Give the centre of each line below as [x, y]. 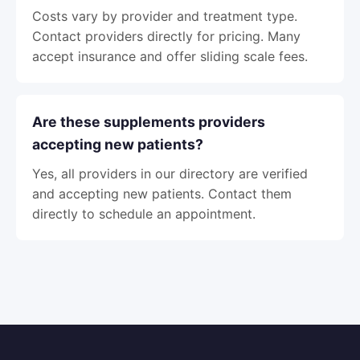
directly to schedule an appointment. [144, 214]
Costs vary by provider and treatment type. [165, 16]
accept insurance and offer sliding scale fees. [170, 56]
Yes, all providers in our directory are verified [170, 174]
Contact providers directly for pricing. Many [166, 36]
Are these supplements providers [149, 122]
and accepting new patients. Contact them [162, 194]
